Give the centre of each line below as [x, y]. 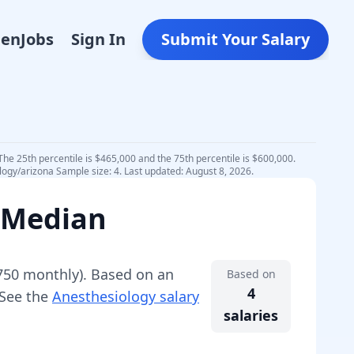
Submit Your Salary [235, 39]
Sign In [98, 39]
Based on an [132, 274]
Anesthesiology [104, 296]
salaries [251, 315]
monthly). [55, 274]
